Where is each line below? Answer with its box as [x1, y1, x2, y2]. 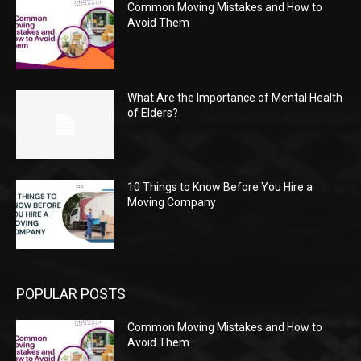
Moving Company [127, 196, 217, 210]
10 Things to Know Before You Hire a [127, 180, 313, 194]
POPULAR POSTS [16, 285, 126, 303]
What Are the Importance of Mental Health [127, 90, 343, 104]
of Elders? [127, 106, 179, 119]
